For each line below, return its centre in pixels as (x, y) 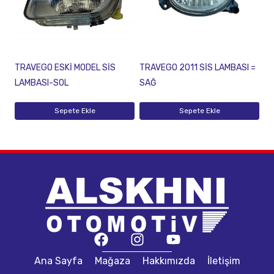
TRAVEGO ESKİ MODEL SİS (65, 68)
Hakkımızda (168, 261)
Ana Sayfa (58, 261)
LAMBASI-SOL (42, 83)
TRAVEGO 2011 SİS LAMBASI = (198, 68)
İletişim (224, 261)
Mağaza (112, 261)
